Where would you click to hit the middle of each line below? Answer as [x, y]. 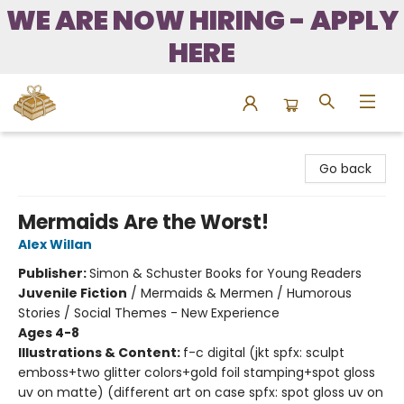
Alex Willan [55, 244]
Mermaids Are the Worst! [143, 222]
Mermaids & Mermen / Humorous [246, 293]
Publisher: [54, 273]
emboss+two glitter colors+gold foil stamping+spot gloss [197, 372]
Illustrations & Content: [101, 353]
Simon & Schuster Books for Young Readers [225, 273]
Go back [345, 169]
